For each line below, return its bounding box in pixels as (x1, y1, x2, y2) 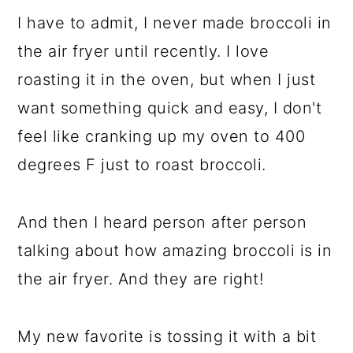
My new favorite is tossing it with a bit (17, 326, 317, 346)
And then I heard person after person (17, 212, 307, 232)
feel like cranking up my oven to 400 (17, 126, 306, 146)
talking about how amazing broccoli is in (17, 240, 333, 260)
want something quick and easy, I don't (17, 98, 322, 117)
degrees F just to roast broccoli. (17, 154, 266, 174)
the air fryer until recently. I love (17, 41, 269, 61)
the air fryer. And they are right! (17, 269, 264, 288)
